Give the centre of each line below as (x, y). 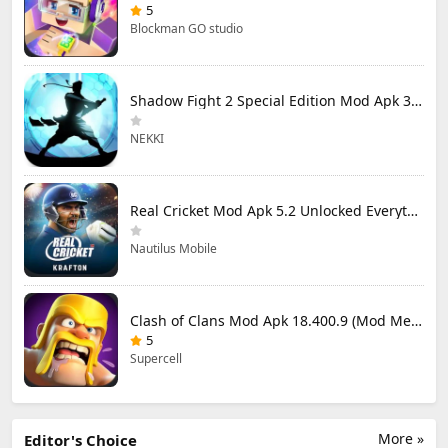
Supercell (156, 358)
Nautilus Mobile (173, 248)
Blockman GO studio (186, 28)
